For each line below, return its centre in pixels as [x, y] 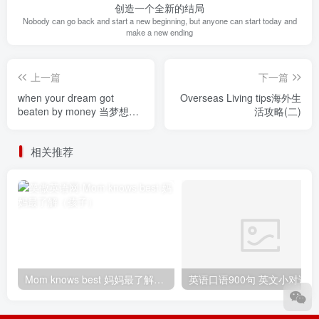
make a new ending [159, 32]
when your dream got [66, 97]
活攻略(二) [278, 111]
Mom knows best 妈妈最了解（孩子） [159, 279]
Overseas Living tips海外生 [241, 97]
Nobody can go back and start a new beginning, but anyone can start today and [159, 20]
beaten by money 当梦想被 [78, 111]
